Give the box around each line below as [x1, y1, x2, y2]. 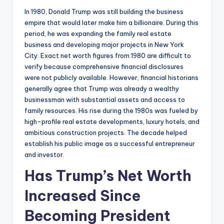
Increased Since [24, 186, 140, 205]
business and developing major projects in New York [24, 40, 184, 48]
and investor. [24, 150, 64, 158]
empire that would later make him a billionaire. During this [24, 18, 198, 26]
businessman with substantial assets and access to [24, 95, 185, 103]
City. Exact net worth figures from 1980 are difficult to [24, 51, 191, 59]
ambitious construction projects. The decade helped [24, 128, 187, 136]
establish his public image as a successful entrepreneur [24, 139, 195, 147]
